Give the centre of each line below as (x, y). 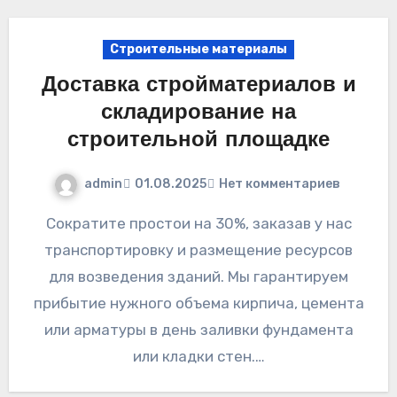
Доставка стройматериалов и (198, 86)
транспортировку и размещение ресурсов (198, 249)
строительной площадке (198, 140)
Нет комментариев (279, 184)
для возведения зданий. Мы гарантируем (198, 276)
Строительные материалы (198, 49)
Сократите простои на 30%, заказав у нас (51, 223)
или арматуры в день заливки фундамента (198, 329)
